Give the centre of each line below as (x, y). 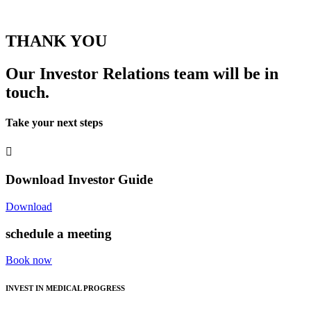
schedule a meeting (59, 233)
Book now (29, 260)
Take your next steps (54, 123)
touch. (27, 92)
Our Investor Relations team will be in (142, 73)
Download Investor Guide (79, 180)
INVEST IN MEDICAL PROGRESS (65, 288)
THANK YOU (56, 41)
